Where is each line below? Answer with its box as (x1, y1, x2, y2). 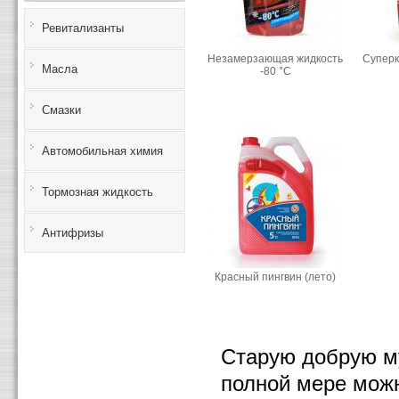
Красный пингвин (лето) (215, 270, 336, 283)
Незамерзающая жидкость (208, 52, 343, 65)
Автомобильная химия (42, 144, 163, 158)
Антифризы (42, 226, 103, 240)
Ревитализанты (42, 21, 124, 35)
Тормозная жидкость (42, 185, 153, 199)
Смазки (42, 103, 81, 117)
